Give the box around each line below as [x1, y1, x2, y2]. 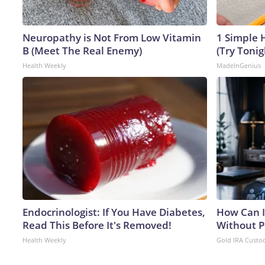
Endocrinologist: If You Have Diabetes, [22, 205, 205, 219]
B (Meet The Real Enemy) [22, 43, 142, 57]
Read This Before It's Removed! [22, 218, 172, 232]
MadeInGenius [216, 60, 261, 70]
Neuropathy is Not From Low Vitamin [22, 30, 201, 44]
